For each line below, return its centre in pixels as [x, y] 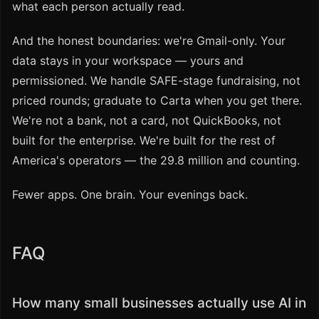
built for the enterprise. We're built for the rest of [144, 141]
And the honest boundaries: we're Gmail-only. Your [149, 41]
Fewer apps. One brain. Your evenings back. [130, 195]
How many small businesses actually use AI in [159, 303]
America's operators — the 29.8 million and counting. [156, 161]
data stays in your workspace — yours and [128, 61]
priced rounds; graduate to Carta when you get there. [157, 101]
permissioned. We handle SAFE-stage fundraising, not [156, 81]
